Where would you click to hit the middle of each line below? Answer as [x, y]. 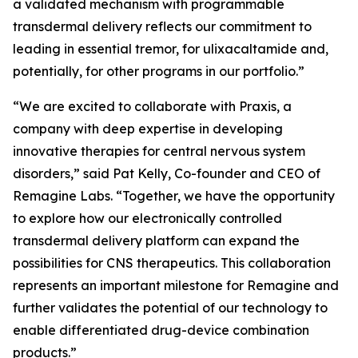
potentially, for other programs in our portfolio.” [159, 71]
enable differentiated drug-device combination [161, 330]
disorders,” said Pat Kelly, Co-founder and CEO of [167, 173]
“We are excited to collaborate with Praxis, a [152, 106]
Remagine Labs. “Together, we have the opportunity [174, 196]
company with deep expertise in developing [148, 129]
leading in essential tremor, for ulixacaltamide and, [171, 49]
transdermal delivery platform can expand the [156, 241]
